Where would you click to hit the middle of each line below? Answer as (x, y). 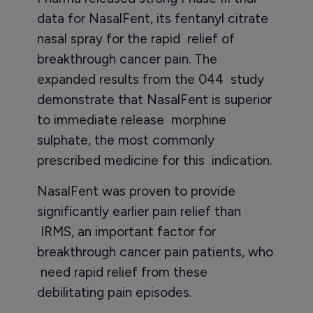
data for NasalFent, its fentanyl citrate (152, 19)
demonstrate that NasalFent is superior (154, 100)
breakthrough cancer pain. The (127, 59)
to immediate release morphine (131, 120)
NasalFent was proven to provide (136, 191)
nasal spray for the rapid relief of (136, 39)
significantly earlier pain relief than (139, 211)
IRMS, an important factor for (126, 232)
